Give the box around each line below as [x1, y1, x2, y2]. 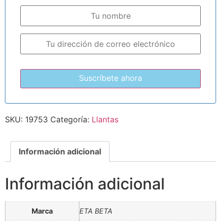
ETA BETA [79, 206, 112, 215]
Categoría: [50, 114, 92, 124]
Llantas [92, 114, 118, 124]
